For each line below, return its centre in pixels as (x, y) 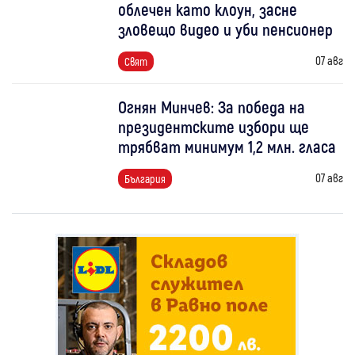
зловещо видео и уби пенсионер (226, 29)
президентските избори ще (214, 127)
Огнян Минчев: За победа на (212, 107)
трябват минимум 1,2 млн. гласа (227, 147)
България (145, 179)
